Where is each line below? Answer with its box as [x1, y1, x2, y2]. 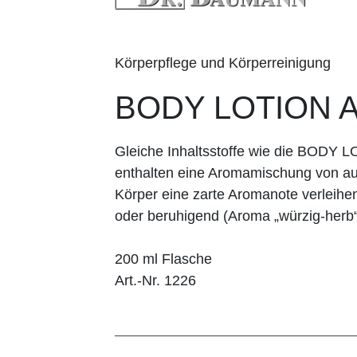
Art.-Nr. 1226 [115, 272, 196, 288]
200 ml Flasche [115, 250, 212, 267]
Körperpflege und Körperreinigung [115, 54, 331, 71]
